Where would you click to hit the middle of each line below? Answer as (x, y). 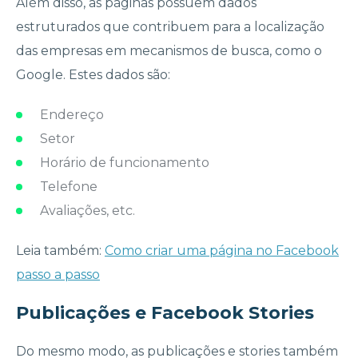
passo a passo (58, 275)
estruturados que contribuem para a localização (170, 27)
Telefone (69, 187)
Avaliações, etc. (88, 211)
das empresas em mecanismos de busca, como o (169, 51)
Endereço (72, 115)
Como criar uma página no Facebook (222, 251)
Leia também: (60, 251)
